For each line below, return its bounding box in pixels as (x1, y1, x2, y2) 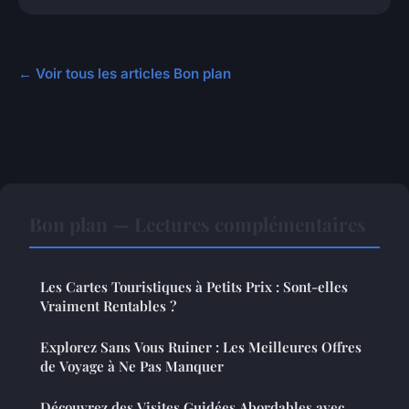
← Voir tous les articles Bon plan (18, 65, 231, 83)
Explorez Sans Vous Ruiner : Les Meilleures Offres (40, 338, 362, 357)
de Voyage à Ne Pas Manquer (40, 357, 224, 376)
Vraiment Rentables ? (40, 297, 176, 316)
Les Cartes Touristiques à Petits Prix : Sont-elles (40, 278, 348, 297)
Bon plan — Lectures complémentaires (29, 211, 366, 237)
